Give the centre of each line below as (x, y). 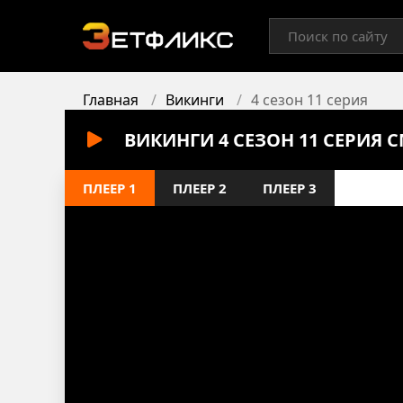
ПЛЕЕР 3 (290, 188)
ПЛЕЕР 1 (110, 188)
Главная (111, 100)
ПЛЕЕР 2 (200, 188)
